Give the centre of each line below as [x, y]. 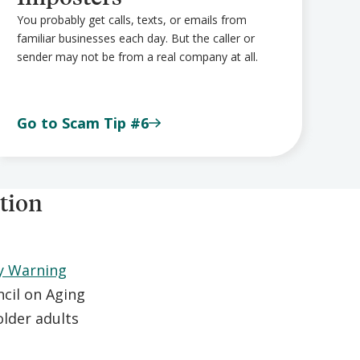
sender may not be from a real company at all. [138, 56]
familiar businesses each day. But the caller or [136, 38]
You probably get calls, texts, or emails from [132, 19]
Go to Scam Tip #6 [83, 123]
